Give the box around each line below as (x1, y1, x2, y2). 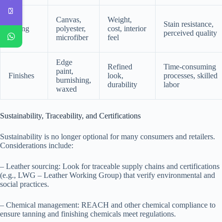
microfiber (56, 33, 88, 42)
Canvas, (56, 15, 81, 24)
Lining (8, 24, 29, 33)
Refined (108, 62, 132, 71)
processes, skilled (164, 71, 218, 80)
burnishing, (56, 76, 91, 84)
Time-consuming (164, 62, 216, 71)
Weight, (108, 15, 132, 24)
